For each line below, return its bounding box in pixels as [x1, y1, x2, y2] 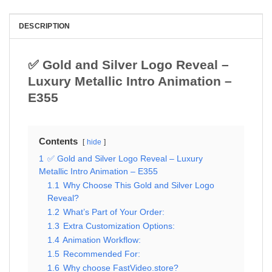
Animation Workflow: [63, 235, 141, 245]
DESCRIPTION [19, 21, 70, 30]
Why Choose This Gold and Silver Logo [63, 180, 214, 190]
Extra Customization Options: [63, 221, 175, 231]
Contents [39, 135, 78, 146]
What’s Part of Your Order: [63, 207, 165, 217]
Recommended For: [63, 249, 140, 259]
